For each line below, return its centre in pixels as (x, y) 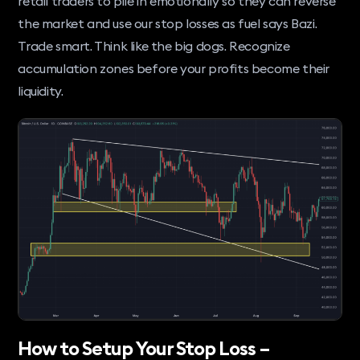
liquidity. (41, 91)
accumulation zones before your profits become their (174, 69)
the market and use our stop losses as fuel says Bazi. (168, 24)
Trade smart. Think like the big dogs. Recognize (154, 46)
